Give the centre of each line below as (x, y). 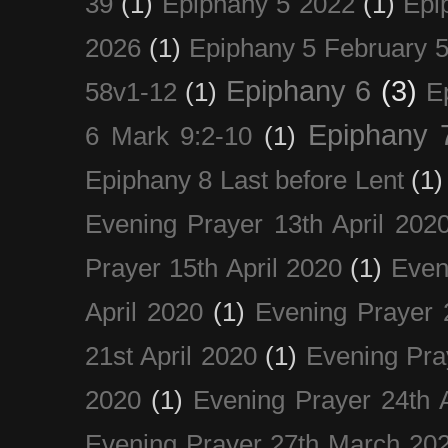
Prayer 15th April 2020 (213, 267)
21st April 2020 (171, 355)
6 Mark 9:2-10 (169, 135)
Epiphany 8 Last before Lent (244, 179)
